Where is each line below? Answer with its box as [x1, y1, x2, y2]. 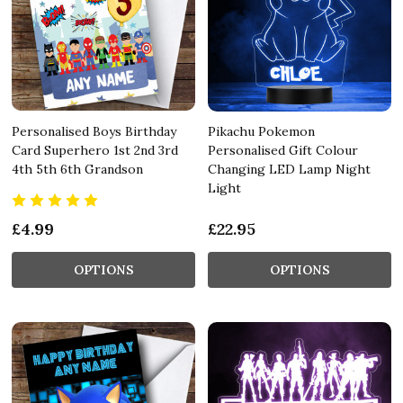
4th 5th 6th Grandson [12, 160, 143, 177]
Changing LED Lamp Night [208, 160, 371, 177]
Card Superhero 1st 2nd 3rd [12, 141, 178, 158]
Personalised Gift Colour [208, 141, 358, 158]
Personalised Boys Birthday [12, 122, 176, 139]
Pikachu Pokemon [208, 122, 315, 139]
